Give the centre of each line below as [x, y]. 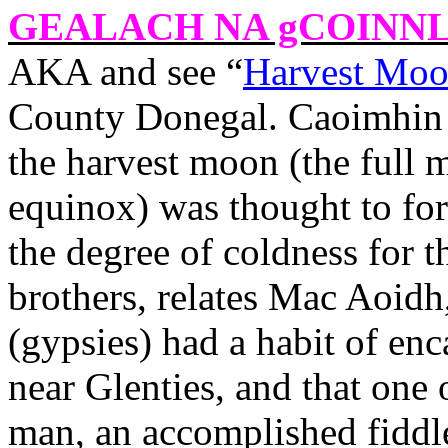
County [66, 116]
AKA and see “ [125, 71]
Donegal [201, 116]
